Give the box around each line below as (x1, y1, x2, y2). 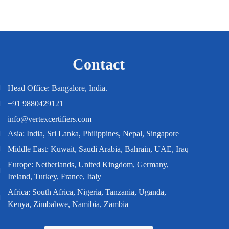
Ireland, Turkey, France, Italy (8, 172, 102, 181)
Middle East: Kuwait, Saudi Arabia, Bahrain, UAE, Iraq (8, 144, 189, 153)
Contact (73, 55, 125, 73)
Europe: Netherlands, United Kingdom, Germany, (8, 159, 169, 169)
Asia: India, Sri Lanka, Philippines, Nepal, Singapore (8, 129, 179, 138)
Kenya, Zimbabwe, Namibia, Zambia (8, 199, 129, 209)
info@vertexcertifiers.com (8, 114, 92, 123)
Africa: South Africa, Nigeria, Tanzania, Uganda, (8, 187, 167, 196)
